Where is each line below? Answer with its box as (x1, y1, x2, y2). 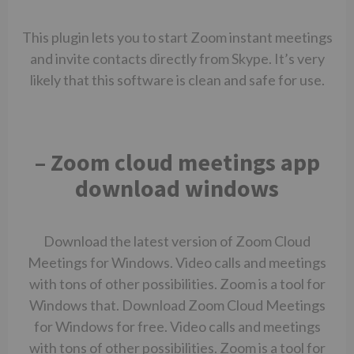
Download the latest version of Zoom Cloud (43, 232, 311, 250)
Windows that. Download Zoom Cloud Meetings (28, 296, 326, 314)
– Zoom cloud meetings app (34, 147, 320, 177)
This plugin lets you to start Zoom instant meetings (21, 28, 333, 46)
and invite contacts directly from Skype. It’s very (29, 50, 325, 67)
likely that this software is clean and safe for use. (29, 71, 325, 88)
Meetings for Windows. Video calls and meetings (28, 254, 326, 271)
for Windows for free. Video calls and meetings (33, 318, 321, 335)
